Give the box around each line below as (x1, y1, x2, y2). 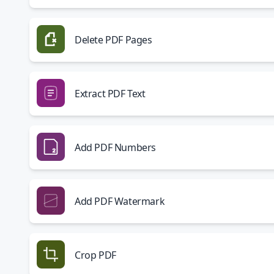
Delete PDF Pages (75, 33, 152, 46)
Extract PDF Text (75, 87, 146, 100)
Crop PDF (75, 248, 116, 262)
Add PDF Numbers (75, 141, 156, 154)
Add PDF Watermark (75, 194, 165, 208)
